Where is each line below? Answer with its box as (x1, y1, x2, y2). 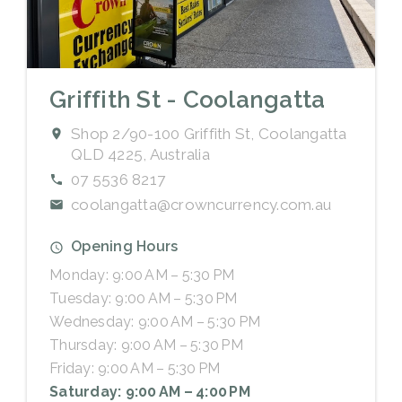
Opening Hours (71, 237, 179, 255)
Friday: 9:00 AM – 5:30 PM (49, 359, 221, 377)
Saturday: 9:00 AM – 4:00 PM (49, 382, 250, 400)
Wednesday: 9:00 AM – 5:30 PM (49, 312, 260, 330)
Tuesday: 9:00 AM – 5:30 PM (49, 289, 238, 307)
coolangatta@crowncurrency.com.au (71, 195, 331, 214)
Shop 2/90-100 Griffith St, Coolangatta (71, 124, 347, 143)
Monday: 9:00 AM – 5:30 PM (49, 266, 235, 284)
